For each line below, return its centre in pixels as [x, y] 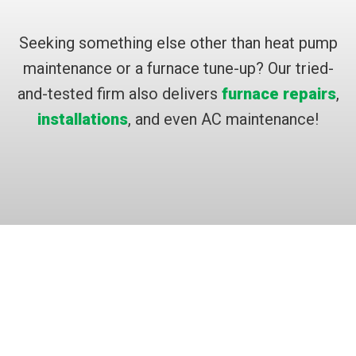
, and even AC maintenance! [223, 120]
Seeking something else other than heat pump [178, 43]
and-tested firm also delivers [119, 94]
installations [83, 120]
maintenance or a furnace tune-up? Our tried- [178, 69]
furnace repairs [279, 94]
